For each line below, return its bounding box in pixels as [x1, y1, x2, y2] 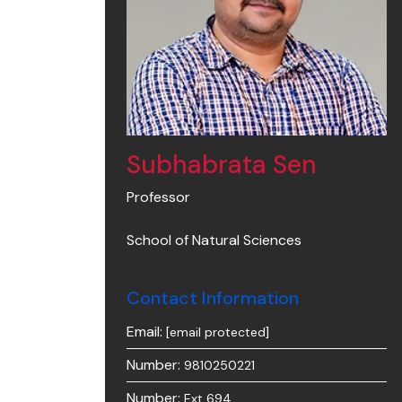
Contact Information [127, 286, 299, 310]
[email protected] [166, 324, 269, 340]
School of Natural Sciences [127, 231, 301, 249]
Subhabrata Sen [127, 148, 317, 181]
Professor [127, 188, 190, 206]
